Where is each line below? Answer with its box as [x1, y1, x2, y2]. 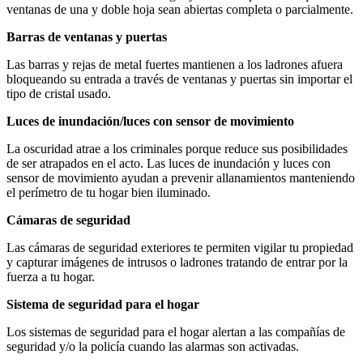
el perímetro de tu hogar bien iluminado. [6, 186, 211, 200]
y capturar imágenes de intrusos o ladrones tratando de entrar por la [6, 255, 348, 270]
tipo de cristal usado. [6, 87, 111, 101]
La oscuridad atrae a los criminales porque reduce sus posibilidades [6, 142, 348, 156]
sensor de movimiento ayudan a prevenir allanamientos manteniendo [6, 171, 355, 186]
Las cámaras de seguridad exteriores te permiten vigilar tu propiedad [6, 241, 353, 255]
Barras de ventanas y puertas [6, 30, 167, 45]
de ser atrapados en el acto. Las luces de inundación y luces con [6, 156, 331, 171]
